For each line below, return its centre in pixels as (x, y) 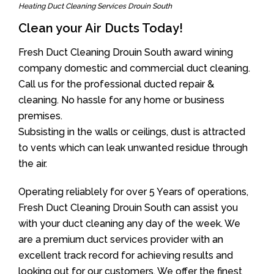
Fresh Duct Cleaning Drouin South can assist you (128, 208)
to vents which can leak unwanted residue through (133, 148)
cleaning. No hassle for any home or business (121, 100)
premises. (40, 116)
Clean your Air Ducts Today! (101, 28)
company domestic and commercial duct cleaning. (134, 68)
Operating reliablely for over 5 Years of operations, (133, 192)
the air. (33, 164)
